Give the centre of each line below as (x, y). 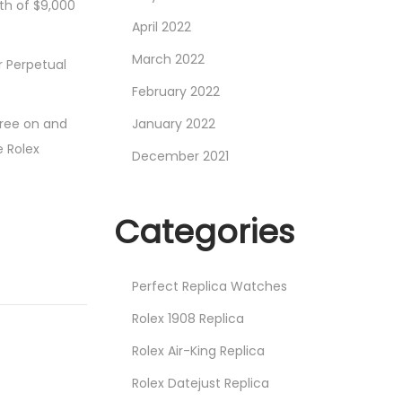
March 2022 (168, 59)
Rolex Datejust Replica (201, 383)
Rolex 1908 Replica (188, 319)
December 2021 (180, 156)
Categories (204, 232)
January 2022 (174, 124)
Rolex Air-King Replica (198, 351)
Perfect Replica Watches (210, 286)
